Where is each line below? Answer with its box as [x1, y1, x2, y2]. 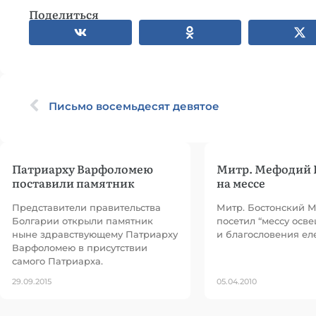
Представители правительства [12, 202, 161, 213]
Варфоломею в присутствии [12, 242, 147, 253]
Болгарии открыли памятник [12, 215, 153, 226]
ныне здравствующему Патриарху [12, 229, 178, 240]
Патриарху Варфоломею [12, 160, 153, 177]
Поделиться [29, 6, 99, 23]
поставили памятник [12, 174, 135, 191]
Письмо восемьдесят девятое [49, 99, 219, 113]
